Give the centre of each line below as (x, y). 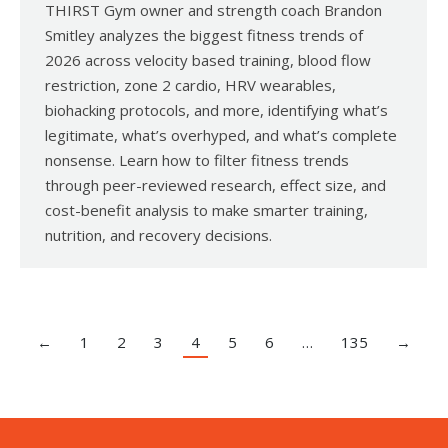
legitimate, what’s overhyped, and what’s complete (221, 135)
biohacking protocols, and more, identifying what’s (216, 110)
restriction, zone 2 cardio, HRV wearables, (190, 85)
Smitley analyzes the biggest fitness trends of (204, 35)
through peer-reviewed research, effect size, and (215, 185)
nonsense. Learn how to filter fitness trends (197, 160)
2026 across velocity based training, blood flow (208, 60)
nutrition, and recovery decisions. (158, 235)
